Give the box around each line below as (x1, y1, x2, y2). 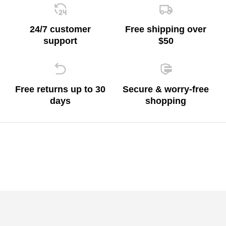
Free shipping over (125, 24, 206, 34)
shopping (145, 96, 186, 106)
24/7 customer (30, 24, 91, 34)
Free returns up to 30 (15, 84, 105, 94)
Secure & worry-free (123, 84, 209, 94)
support (43, 36, 77, 46)
